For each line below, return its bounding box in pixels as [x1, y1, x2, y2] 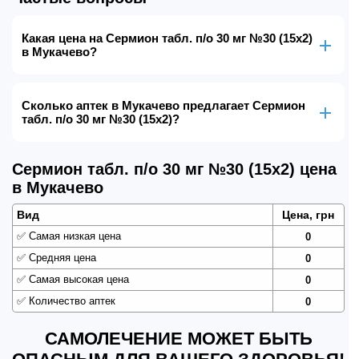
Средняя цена [26, 252, 96, 264]
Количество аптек [26, 295, 115, 307]
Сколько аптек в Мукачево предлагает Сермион [22, 99, 305, 112]
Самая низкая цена [26, 230, 121, 242]
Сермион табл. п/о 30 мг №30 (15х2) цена [12, 160, 337, 178]
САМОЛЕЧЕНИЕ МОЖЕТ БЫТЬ [44, 329, 313, 349]
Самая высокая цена [26, 273, 129, 285]
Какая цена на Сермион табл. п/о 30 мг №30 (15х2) [22, 31, 313, 45]
